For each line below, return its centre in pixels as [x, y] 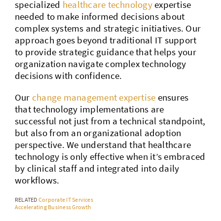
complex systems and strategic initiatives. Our [108, 28]
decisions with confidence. [68, 75]
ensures [172, 97]
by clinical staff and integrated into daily [97, 168]
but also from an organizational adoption [98, 132]
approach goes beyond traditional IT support [106, 40]
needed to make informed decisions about [100, 16]
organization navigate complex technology [100, 63]
